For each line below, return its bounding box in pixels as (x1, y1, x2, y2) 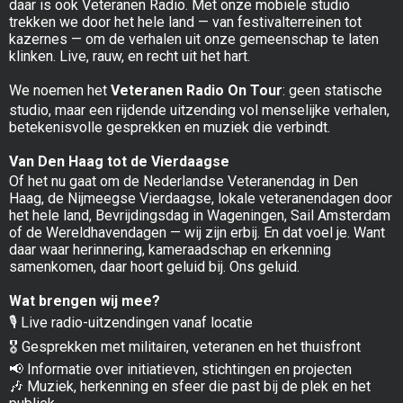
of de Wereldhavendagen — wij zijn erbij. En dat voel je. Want (9, 223, 385, 241)
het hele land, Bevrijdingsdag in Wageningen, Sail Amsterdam (9, 206, 390, 224)
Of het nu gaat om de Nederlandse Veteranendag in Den (9, 172, 358, 190)
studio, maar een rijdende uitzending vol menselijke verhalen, (9, 101, 390, 119)
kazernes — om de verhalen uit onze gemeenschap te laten (9, 30, 379, 48)
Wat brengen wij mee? (9, 291, 160, 309)
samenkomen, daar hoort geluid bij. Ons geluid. (9, 257, 300, 275)
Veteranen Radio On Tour (111, 81, 282, 99)
